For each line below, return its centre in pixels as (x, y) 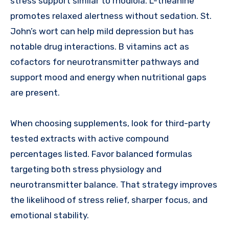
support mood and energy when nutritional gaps (108, 77)
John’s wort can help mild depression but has (102, 31)
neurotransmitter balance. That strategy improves (114, 185)
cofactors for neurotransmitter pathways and (105, 62)
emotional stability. (50, 215)
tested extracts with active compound (89, 139)
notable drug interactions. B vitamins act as (100, 47)
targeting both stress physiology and (86, 169)
